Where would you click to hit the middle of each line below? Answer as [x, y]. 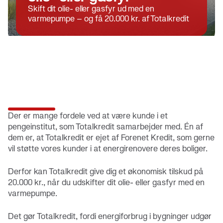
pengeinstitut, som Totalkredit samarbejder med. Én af [106, 127]
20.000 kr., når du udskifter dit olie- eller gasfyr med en [106, 182]
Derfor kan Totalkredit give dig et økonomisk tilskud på [106, 171]
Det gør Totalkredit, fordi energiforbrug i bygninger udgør [110, 216]
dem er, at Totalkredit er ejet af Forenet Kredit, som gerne [111, 138]
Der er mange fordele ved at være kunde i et [88, 116]
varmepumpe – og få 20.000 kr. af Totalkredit [109, 19]
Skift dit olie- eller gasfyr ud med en [91, 9]
